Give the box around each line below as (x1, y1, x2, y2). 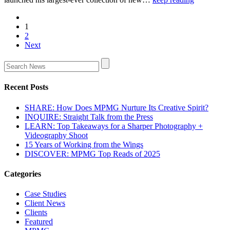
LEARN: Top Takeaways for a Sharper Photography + (25, 121, 203, 130)
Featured (25, 217, 53, 226)
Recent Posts (4, 83, 48, 92)
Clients (25, 208, 47, 217)
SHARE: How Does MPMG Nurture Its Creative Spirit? (25, 103, 208, 112)
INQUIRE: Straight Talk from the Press (25, 112, 153, 121)
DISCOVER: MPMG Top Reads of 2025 (25, 149, 160, 158)
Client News (25, 199, 65, 208)
